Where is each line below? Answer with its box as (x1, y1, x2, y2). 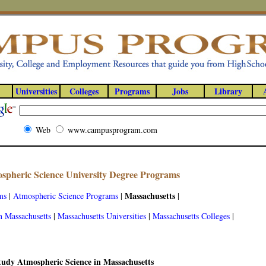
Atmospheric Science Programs (13, 189, 118, 201)
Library (214, 85, 242, 97)
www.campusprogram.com (67, 124, 157, 135)
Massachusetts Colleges (153, 210, 230, 221)
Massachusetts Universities (58, 210, 146, 221)
